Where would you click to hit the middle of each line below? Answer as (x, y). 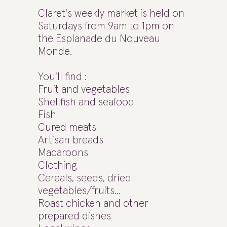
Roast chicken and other (93, 203)
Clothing (58, 165)
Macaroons (63, 153)
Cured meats (67, 127)
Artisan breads (71, 140)
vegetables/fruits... (79, 191)
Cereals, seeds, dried (85, 178)
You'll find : (62, 77)
